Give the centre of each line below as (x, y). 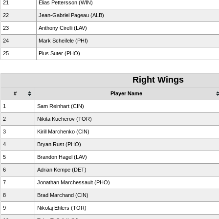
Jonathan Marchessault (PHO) (74, 182)
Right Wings (158, 80)
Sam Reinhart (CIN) (61, 106)
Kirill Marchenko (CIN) (63, 131)
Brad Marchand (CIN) (63, 195)
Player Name (126, 93)
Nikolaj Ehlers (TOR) (62, 208)
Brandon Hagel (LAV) (62, 157)
